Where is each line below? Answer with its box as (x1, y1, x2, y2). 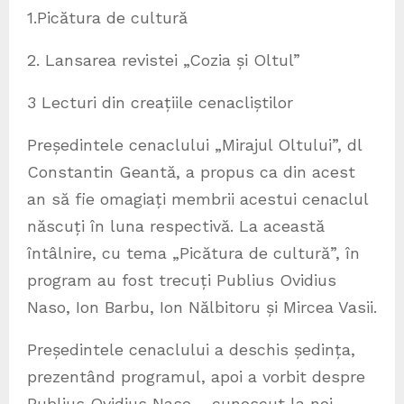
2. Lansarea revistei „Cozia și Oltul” (27, 50, 300, 70)
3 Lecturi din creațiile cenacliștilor (27, 93, 293, 113)
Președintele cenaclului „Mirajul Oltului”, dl (27, 135, 362, 155)
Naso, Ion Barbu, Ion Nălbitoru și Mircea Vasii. (27, 298, 377, 317)
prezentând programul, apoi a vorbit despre (27, 367, 365, 387)
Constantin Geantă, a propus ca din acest (27, 162, 355, 182)
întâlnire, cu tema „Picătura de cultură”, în (27, 243, 360, 263)
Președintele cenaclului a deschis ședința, (27, 340, 355, 360)
